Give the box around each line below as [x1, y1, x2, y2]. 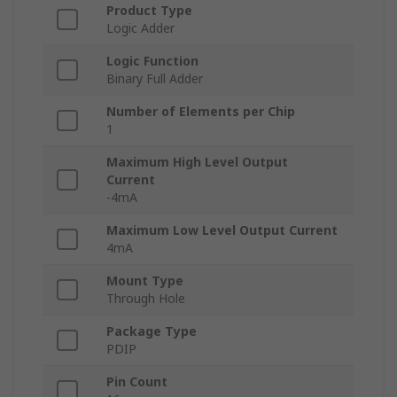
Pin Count [106, 373, 167, 391]
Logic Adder [106, 19, 175, 37]
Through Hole [106, 290, 185, 307]
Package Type [106, 323, 197, 340]
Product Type [106, 2, 192, 19]
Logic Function [106, 52, 198, 70]
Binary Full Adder [106, 70, 203, 88]
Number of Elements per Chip [106, 103, 295, 121]
